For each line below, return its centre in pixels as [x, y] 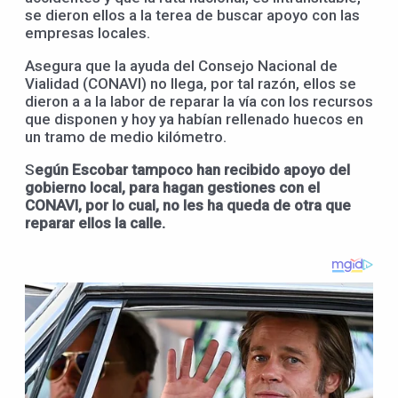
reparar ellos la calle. [95, 223]
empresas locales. [88, 33]
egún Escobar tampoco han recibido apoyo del [192, 170]
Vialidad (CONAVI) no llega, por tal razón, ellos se [191, 84]
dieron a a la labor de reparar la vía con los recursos [199, 102]
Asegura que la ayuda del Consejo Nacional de [181, 66]
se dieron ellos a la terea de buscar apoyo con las [192, 16]
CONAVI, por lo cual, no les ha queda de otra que [188, 206]
